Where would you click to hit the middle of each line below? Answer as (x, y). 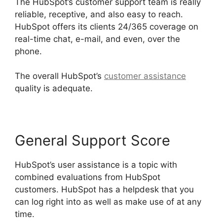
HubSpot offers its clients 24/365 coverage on (107, 26)
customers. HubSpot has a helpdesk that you (104, 190)
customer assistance (145, 76)
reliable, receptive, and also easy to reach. (99, 14)
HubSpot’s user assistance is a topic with (96, 165)
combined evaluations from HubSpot (88, 177)
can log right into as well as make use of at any (108, 202)
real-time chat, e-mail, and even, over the (97, 39)
